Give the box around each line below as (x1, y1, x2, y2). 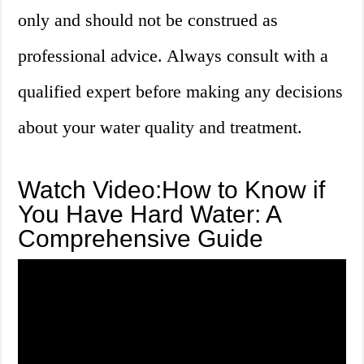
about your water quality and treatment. (18, 117, 303, 138)
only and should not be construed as (18, 10, 279, 31)
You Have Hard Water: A (18, 201, 281, 228)
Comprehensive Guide (18, 225, 264, 253)
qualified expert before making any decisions (18, 81, 344, 102)
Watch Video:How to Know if (18, 176, 326, 204)
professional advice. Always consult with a (18, 45, 329, 67)
